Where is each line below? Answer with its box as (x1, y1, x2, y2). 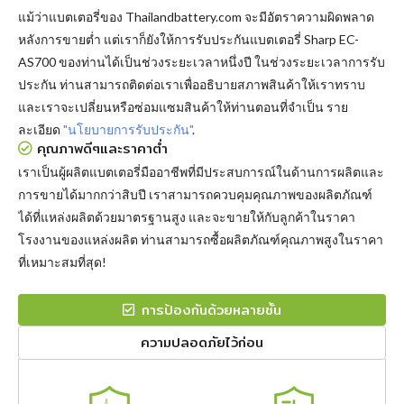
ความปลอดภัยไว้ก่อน (141, 332, 263, 353)
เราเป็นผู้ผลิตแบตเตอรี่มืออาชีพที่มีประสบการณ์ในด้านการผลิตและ (18, 164, 384, 179)
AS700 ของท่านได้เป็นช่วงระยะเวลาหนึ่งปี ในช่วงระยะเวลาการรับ (18, 54, 385, 69)
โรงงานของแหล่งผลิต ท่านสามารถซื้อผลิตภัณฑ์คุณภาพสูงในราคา (18, 232, 383, 247)
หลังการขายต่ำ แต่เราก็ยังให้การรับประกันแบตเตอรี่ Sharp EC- (18, 32, 359, 47)
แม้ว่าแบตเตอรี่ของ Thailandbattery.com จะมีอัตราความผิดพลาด (18, 9, 374, 24)
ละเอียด (18, 122, 63, 137)
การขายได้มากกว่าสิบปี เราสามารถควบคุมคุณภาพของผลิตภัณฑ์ (18, 187, 372, 202)
